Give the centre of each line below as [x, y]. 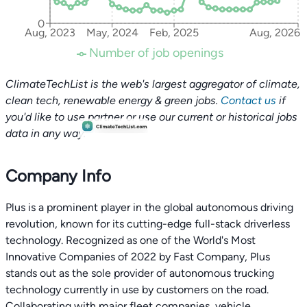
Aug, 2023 [50, 33]
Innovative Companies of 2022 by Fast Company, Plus [138, 257]
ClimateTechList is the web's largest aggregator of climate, [153, 84]
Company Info [58, 176]
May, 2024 [112, 33]
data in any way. [46, 133]
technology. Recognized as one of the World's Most [131, 240]
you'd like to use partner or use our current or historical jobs [151, 117]
